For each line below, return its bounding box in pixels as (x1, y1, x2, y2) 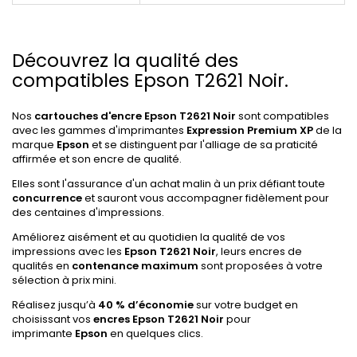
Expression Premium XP (186, 122, 316, 138)
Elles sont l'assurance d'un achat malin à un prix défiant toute (12, 175, 325, 191)
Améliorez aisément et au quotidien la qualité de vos (12, 229, 285, 245)
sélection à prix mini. (12, 272, 116, 288)
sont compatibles (236, 108, 329, 124)
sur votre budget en (194, 296, 298, 312)
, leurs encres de (216, 243, 302, 259)
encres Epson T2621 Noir (93, 311, 224, 327)
